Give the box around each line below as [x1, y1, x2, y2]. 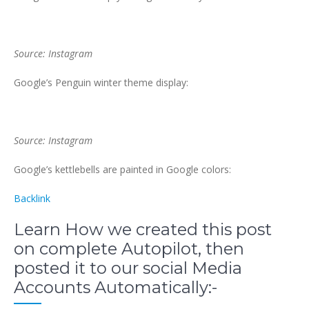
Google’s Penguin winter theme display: [14, 76, 188, 89]
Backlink [14, 192, 50, 205]
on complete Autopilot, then [14, 239, 244, 259]
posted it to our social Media [14, 258, 242, 278]
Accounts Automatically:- [14, 277, 217, 297]
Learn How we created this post [14, 219, 272, 239]
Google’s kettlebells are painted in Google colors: [14, 163, 231, 176]
